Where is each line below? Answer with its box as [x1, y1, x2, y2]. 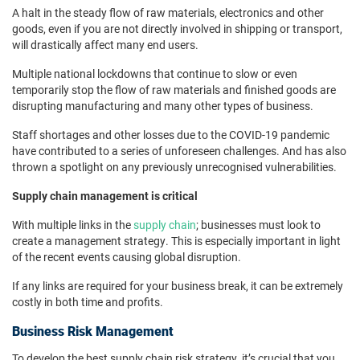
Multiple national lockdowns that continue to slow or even [12, 66, 297, 82]
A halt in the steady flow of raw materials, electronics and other [12, 5, 324, 21]
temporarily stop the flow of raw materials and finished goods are [12, 82, 336, 98]
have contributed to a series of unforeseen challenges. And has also [12, 143, 346, 159]
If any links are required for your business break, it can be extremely [12, 278, 343, 294]
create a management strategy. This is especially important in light [12, 233, 341, 249]
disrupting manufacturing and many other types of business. [12, 98, 313, 114]
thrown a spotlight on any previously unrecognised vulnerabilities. [12, 159, 337, 175]
